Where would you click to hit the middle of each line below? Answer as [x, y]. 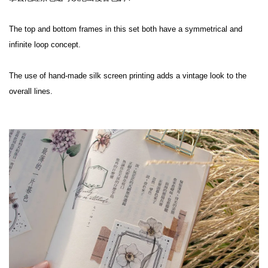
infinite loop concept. [45, 44]
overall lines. [31, 91]
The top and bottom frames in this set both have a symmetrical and [126, 29]
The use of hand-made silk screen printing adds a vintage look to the [128, 75]
